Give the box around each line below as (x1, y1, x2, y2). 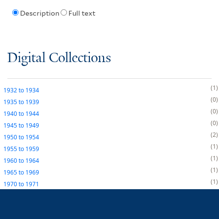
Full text (68, 9, 95, 18)
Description (20, 9, 59, 18)
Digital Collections (7, 50, 111, 66)
